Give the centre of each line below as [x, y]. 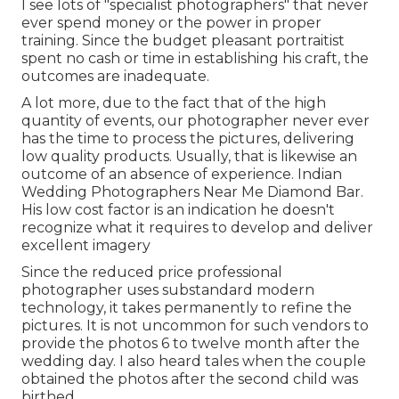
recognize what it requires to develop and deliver [197, 227]
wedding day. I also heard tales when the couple [194, 361]
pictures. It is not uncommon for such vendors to [195, 325]
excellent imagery [86, 245]
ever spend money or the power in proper [171, 22]
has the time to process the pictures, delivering [188, 138]
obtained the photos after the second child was [190, 379]
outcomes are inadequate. [115, 76]
